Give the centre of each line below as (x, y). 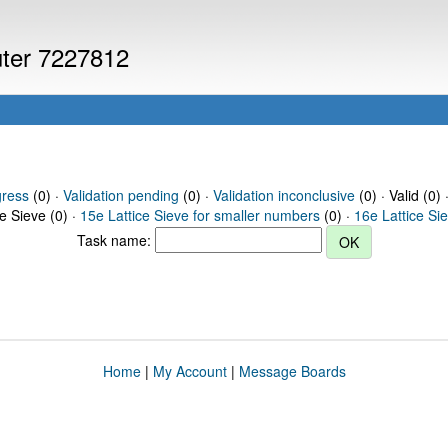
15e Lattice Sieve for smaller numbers (200, 215)
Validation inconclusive (283, 195)
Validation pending (120, 195)
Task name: (115, 239)
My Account (189, 371)
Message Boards (292, 371)
